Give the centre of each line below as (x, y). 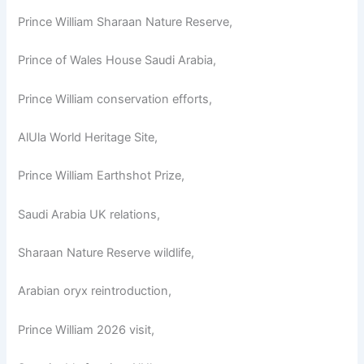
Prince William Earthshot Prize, (102, 176)
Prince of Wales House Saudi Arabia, (117, 61)
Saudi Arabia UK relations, (89, 214)
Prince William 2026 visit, (87, 329)
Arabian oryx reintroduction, (95, 291)
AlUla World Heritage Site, (88, 138)
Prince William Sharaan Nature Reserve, (126, 22)
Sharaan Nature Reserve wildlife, (106, 253)
